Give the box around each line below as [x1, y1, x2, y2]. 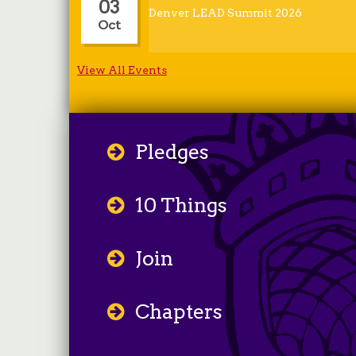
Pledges [135, 140, 210, 164]
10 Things [135, 193, 228, 217]
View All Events [77, 64, 167, 76]
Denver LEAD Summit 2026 [148, 6, 302, 19]
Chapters [135, 300, 223, 323]
